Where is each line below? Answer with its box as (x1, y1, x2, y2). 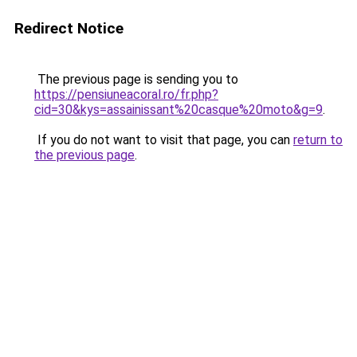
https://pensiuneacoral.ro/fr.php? (34, 87, 218, 102)
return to (293, 132, 343, 147)
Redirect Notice (14, 19, 124, 37)
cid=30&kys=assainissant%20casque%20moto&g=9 (34, 102, 323, 117)
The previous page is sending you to (34, 72, 238, 87)
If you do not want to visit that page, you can (34, 132, 293, 147)
